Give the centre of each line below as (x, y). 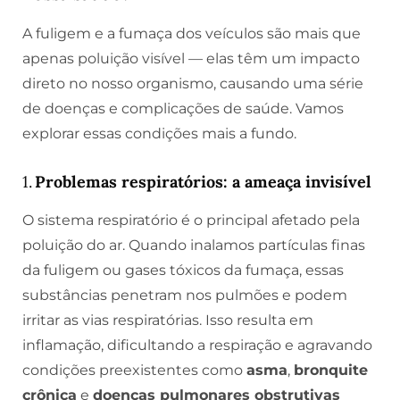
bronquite (331, 370)
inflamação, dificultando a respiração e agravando (197, 345)
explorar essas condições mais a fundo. (159, 134)
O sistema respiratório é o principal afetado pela (191, 220)
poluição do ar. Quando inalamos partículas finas (194, 245)
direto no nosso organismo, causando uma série (193, 84)
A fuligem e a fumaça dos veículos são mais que (192, 34)
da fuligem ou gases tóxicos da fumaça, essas (183, 270)
